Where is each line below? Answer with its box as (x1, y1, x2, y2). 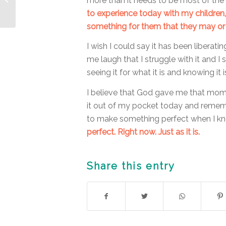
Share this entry (87, 160, 175, 173)
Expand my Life (18, 2, 65, 9)
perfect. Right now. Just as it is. (87, 127, 202, 137)
